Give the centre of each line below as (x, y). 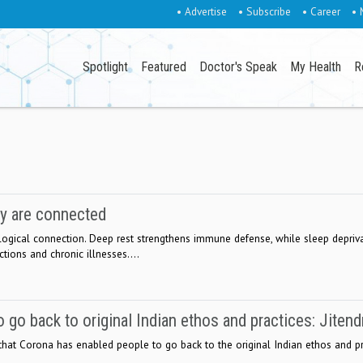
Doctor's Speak (239, 67)
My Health (316, 67)
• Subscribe (264, 11)
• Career (321, 11)
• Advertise (201, 11)
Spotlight (106, 67)
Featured (164, 67)
